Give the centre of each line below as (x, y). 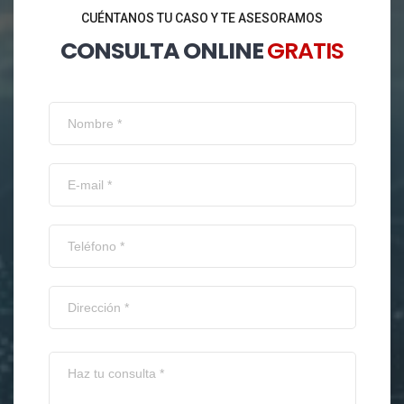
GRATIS (305, 50)
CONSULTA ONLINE (164, 50)
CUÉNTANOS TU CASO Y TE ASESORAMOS (202, 18)
